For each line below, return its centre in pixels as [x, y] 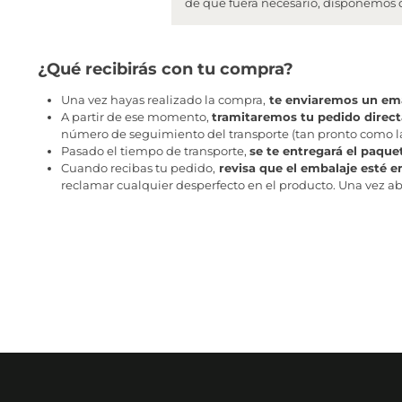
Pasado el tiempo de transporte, [155, 151]
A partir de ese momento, [136, 117]
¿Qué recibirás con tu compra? [165, 70]
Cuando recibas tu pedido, [138, 168]
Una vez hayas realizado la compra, [163, 100]
